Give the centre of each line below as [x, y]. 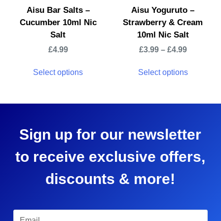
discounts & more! [110, 179]
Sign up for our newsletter [110, 134]
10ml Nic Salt [163, 35]
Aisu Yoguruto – [163, 10]
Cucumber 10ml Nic [58, 22]
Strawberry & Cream [163, 22]
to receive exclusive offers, [110, 156]
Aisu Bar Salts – [58, 10]
